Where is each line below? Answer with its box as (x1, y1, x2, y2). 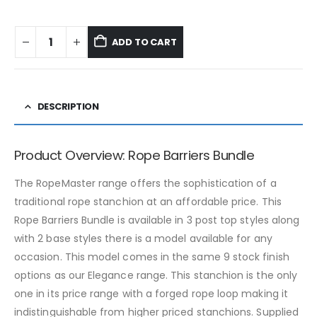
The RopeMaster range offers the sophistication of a (14, 176, 277, 191)
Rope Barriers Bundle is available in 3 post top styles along (14, 213, 300, 228)
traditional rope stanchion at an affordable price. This (14, 195, 282, 209)
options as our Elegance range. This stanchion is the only (14, 268, 297, 283)
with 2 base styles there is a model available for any (14, 231, 272, 246)
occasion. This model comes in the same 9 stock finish (14, 250, 289, 265)
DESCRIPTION (37, 100, 98, 114)
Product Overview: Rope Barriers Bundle (14, 146, 254, 165)
